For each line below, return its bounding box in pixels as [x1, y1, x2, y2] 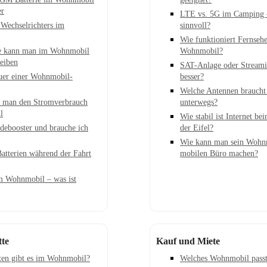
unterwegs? [180, 98, 218, 107]
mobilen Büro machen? [180, 149, 258, 158]
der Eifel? [180, 123, 213, 132]
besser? [180, 72, 204, 81]
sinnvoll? [180, 21, 210, 30]
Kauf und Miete [156, 236, 220, 246]
